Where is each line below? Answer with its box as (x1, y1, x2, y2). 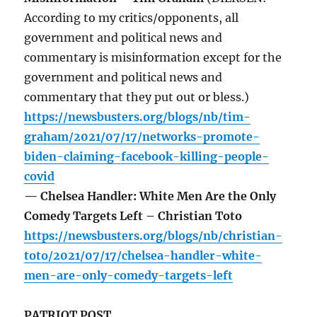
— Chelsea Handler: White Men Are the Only (24, 189, 277, 204)
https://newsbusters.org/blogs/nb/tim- (24, 110, 251, 125)
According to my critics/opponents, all (24, 11, 239, 25)
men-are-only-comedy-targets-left (24, 268, 234, 283)
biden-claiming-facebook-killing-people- (24, 149, 270, 164)
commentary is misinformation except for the (24, 50, 282, 65)
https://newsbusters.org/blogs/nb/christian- (24, 229, 283, 243)
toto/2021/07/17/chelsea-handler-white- (24, 248, 263, 263)
